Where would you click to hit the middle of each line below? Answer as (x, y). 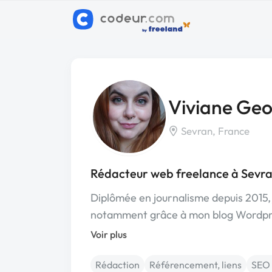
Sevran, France (214, 131)
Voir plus (109, 234)
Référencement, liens (195, 265)
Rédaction (117, 265)
